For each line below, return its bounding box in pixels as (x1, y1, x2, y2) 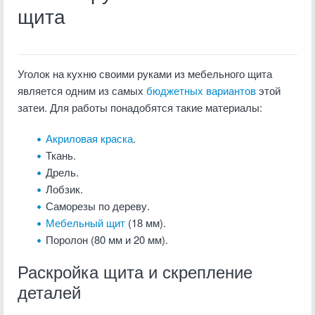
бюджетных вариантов (146, 83, 256, 98)
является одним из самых (18, 83, 146, 98)
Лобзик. (46, 181, 83, 196)
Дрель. (46, 165, 79, 179)
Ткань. (46, 148, 76, 162)
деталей (18, 283, 81, 302)
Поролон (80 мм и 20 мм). (46, 232, 168, 247)
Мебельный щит (46, 215, 125, 230)
